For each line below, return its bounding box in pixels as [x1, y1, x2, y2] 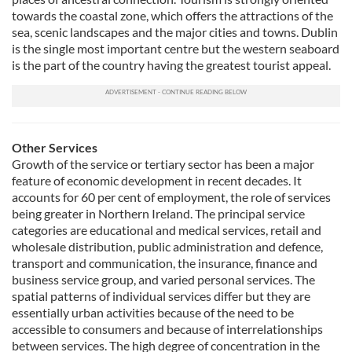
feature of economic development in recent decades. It [12, 173, 302, 188]
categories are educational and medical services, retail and [12, 222, 321, 237]
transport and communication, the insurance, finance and [12, 255, 317, 270]
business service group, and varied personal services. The [12, 272, 315, 287]
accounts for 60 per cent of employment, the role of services [12, 189, 331, 204]
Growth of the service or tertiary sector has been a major [12, 156, 314, 171]
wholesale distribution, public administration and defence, [12, 239, 323, 254]
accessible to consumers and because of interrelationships [12, 321, 323, 336]
